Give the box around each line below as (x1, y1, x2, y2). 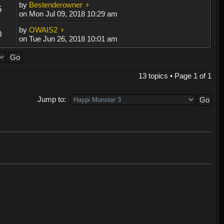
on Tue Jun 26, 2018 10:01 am (19, 34, 118, 43)
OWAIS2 (29, 25, 58, 34)
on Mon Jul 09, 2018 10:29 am (19, 9, 118, 18)
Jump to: (37, 94, 66, 103)
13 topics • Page (138, 71, 193, 80)
